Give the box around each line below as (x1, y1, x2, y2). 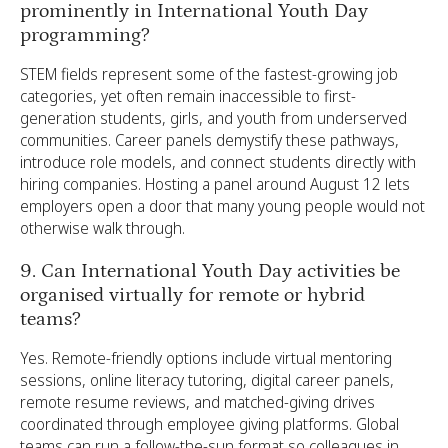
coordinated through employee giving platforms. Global (20, 413, 399, 435)
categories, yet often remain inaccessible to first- (20, 85, 356, 107)
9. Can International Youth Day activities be (20, 260, 400, 282)
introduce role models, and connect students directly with (20, 151, 416, 173)
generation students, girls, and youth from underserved (20, 107, 407, 129)
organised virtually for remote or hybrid (20, 284, 365, 306)
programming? (20, 24, 150, 46)
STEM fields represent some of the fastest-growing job (20, 63, 398, 85)
